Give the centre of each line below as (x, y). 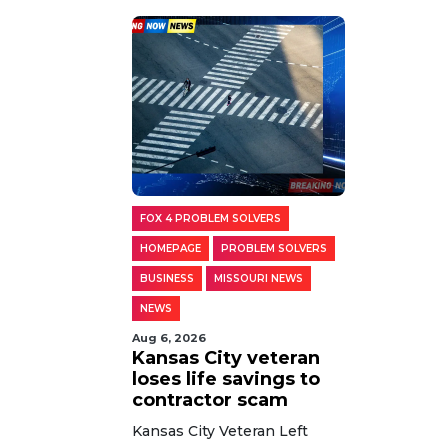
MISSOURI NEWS (258, 278)
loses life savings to (226, 378)
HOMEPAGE (170, 248)
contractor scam (210, 399)
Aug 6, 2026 (169, 337)
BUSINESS (167, 278)
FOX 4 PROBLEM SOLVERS (210, 218)
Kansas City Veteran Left (220, 430)
